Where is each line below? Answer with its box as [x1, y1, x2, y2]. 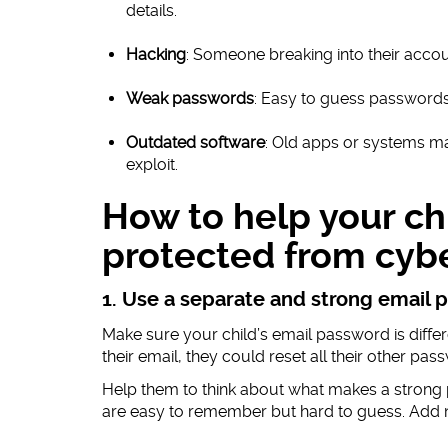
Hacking [126, 45, 186, 65]
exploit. [126, 155, 178, 175]
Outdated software [126, 133, 265, 153]
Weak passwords [126, 89, 254, 109]
